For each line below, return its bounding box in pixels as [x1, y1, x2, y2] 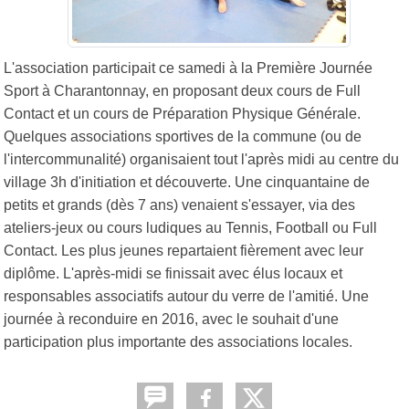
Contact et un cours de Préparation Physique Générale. [4, 105, 361, 121]
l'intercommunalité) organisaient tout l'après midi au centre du [4, 151, 399, 167]
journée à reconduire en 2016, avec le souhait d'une [4, 310, 339, 327]
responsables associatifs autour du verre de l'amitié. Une [4, 288, 369, 304]
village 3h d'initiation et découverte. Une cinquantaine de [4, 173, 370, 190]
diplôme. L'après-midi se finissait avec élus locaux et [4, 265, 342, 281]
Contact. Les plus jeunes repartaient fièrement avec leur [4, 242, 363, 258]
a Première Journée [245, 59, 372, 76]
